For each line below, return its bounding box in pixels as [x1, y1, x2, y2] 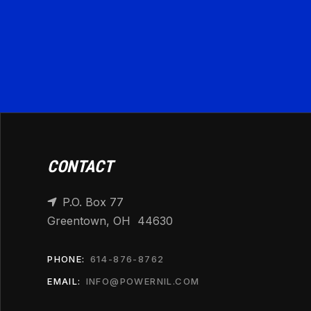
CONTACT [47, 156, 113, 176]
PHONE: [47, 253, 85, 264]
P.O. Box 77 [62, 194, 124, 209]
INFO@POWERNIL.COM [85, 275, 200, 287]
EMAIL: [47, 275, 81, 287]
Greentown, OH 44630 [47, 213, 174, 228]
